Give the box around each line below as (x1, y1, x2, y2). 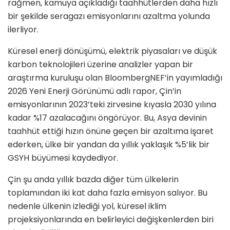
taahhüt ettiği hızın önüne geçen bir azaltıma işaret (8, 125, 214, 138)
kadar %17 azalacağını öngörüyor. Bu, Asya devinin (8, 112, 207, 124)
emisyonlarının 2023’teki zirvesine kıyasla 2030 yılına (8, 99, 216, 111)
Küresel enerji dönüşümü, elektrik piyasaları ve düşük (8, 45, 217, 57)
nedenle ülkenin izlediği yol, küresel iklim (8, 200, 166, 213)
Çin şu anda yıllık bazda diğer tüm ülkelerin (8, 174, 179, 186)
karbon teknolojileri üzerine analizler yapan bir (8, 59, 193, 71)
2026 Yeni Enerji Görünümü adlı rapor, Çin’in (8, 85, 181, 98)
